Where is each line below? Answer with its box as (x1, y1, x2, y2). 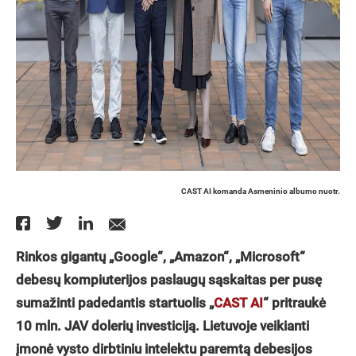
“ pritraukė (263, 295, 326, 311)
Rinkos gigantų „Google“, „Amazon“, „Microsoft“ (16, 249, 305, 265)
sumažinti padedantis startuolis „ (16, 295, 214, 311)
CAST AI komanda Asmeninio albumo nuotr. (181, 187, 340, 195)
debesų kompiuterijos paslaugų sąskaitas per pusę (16, 272, 322, 288)
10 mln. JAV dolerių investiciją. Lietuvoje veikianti (16, 318, 309, 334)
